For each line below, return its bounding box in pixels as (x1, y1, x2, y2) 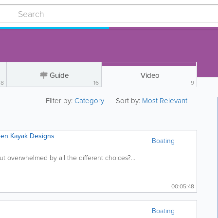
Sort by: (116, 95, 141, 106)
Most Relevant (142, 95, 188, 106)
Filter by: (46, 95, 75, 106)
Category (74, 95, 107, 106)
